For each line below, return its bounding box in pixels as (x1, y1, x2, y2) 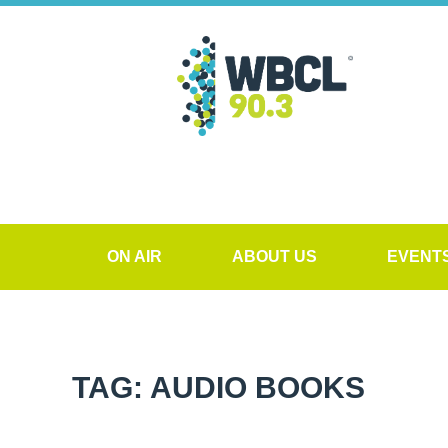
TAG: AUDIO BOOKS (72, 371, 365, 404)
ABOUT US (232, 248, 317, 265)
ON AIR (107, 248, 162, 265)
